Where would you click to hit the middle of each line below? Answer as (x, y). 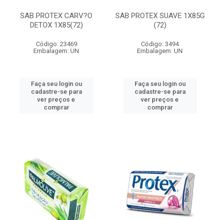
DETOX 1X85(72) (56, 25)
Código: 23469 (56, 44)
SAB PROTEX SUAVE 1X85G (160, 16)
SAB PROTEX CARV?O (56, 16)
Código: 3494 (160, 44)
